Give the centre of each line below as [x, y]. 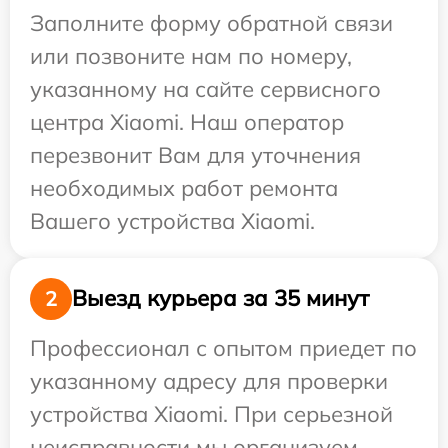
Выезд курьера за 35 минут [220, 298]
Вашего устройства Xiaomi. [172, 220]
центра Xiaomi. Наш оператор [187, 121]
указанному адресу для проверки [209, 380]
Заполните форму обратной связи [211, 22]
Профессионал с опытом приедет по [223, 347]
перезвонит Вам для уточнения [195, 154]
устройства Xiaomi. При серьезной [211, 413]
